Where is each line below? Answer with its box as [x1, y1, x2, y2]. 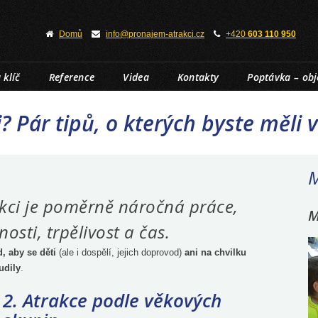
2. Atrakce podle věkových [3, 287, 221, 313]
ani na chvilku [185, 247, 246, 258]
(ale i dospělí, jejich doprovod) [56, 247, 185, 258]
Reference [48, 70, 95, 84]
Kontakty [177, 70, 219, 84]
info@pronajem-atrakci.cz [106, 29, 204, 39]
